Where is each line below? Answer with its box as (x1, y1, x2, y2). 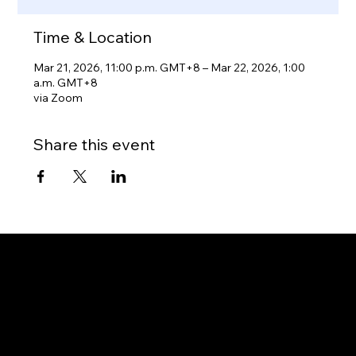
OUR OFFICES (28, 333, 128, 353)
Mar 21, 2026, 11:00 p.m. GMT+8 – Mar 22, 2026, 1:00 (33, 60, 306, 75)
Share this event (33, 134, 156, 155)
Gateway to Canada (95, 263, 188, 276)
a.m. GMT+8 (33, 75, 99, 91)
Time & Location (33, 27, 153, 48)
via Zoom (33, 91, 83, 106)
